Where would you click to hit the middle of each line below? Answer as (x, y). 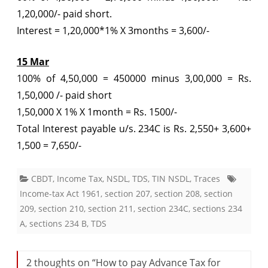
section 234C (163, 208)
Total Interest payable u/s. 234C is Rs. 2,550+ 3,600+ (134, 128)
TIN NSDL (171, 178)
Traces (207, 178)
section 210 (61, 208)
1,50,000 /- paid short (64, 95)
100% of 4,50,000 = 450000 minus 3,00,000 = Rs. (134, 78)
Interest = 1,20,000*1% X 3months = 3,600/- (113, 30)
